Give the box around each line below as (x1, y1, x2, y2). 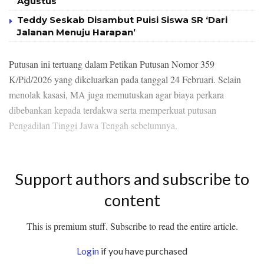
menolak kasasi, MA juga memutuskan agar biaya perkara (9, 88, 224, 101)
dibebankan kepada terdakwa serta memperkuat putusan (9, 103, 216, 116)
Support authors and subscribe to (15, 169, 249, 189)
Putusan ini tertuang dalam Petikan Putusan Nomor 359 (9, 57, 214, 70)
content (104, 190, 160, 210)
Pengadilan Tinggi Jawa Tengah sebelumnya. (9, 118, 177, 131)
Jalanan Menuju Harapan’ (17, 26, 136, 38)
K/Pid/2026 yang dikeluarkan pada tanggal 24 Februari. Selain (9, 72, 241, 85)
